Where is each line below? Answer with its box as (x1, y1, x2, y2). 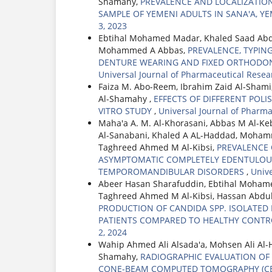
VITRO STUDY (98, 105, 154, 117)
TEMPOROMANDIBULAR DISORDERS (98, 166, 246, 178)
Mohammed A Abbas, (98, 44, 188, 56)
